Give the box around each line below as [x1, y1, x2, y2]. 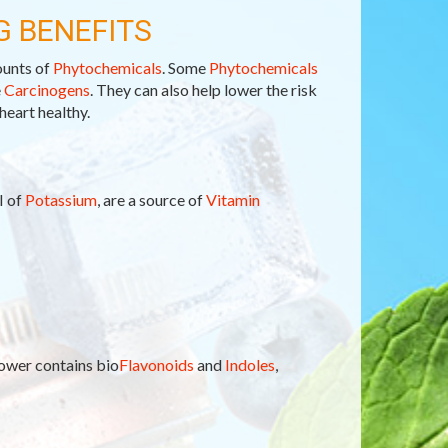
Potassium [24, 190, 97, 209]
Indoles [224, 355, 275, 374]
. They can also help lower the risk [89, 80, 317, 99]
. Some [161, 58, 209, 77]
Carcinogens [3, 80, 90, 99]
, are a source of [96, 190, 206, 209]
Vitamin [205, 190, 260, 209]
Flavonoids [118, 355, 194, 374]
